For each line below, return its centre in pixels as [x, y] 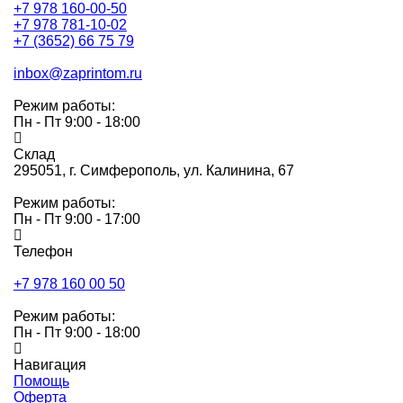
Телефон [43, 251]
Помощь [41, 381]
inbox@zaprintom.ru [78, 73]
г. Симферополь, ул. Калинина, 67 [182, 170]
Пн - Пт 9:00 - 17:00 [77, 219]
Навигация [50, 364]
